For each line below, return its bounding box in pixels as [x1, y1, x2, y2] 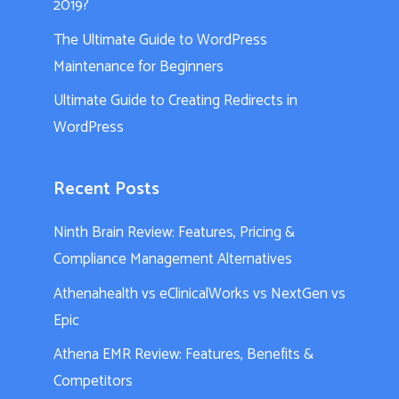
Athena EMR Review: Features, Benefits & [53, 342, 313, 368]
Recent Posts [53, 175, 159, 205]
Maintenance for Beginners [53, 53, 224, 79]
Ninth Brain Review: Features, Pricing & [53, 220, 295, 246]
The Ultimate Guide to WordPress [53, 27, 267, 53]
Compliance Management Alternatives [53, 247, 292, 273]
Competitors [53, 369, 133, 395]
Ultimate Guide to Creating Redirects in [53, 88, 297, 114]
